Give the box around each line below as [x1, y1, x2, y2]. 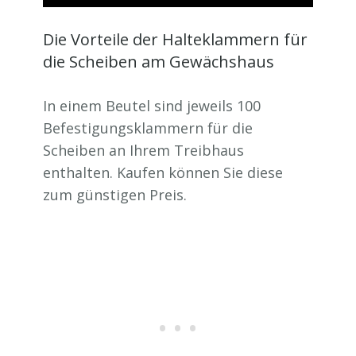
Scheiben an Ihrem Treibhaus [43, 141, 244, 161]
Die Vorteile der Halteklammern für [43, 29, 308, 51]
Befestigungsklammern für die [43, 118, 253, 138]
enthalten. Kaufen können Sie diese [43, 163, 283, 183]
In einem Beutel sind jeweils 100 [43, 96, 261, 116]
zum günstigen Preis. [43, 185, 187, 205]
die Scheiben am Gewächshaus [43, 51, 274, 73]
